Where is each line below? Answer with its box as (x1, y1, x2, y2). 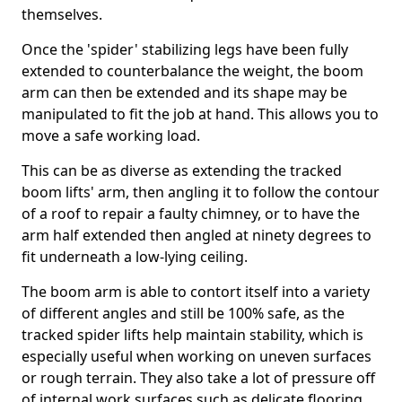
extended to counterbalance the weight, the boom (22, 61, 363, 81)
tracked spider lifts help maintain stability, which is (22, 325, 363, 345)
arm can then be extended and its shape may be (22, 83, 347, 102)
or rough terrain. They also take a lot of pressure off (22, 368, 375, 388)
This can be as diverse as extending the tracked (22, 161, 342, 180)
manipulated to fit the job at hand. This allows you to (22, 104, 379, 124)
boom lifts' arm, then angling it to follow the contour (22, 182, 380, 202)
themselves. (22, 4, 102, 24)
